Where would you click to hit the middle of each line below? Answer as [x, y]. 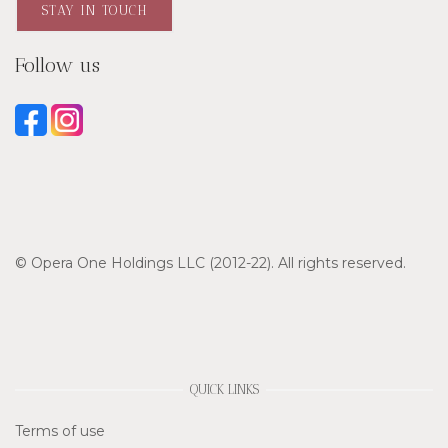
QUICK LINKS [224, 390]
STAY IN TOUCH [94, 11]
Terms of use [60, 430]
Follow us [57, 65]
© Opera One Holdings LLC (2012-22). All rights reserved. [210, 263]
